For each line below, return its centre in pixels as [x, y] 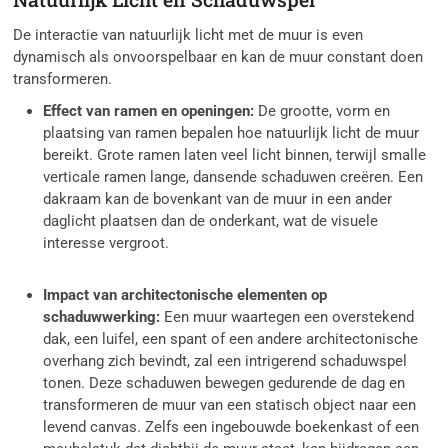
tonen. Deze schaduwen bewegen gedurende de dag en [224, 383]
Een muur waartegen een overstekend [287, 317]
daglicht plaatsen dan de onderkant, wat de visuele [211, 221]
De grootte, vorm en [322, 111]
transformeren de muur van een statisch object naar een [230, 405]
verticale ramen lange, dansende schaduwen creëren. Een [233, 177]
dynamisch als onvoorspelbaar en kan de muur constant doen [218, 57]
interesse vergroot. [106, 243]
